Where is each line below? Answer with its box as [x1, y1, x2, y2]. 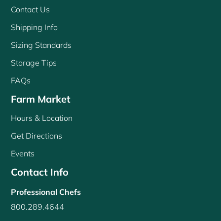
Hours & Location [11, 113, 73, 123]
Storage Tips [11, 58, 57, 68]
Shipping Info [11, 22, 58, 33]
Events [11, 148, 35, 159]
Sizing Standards [11, 40, 72, 50]
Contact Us [11, 4, 50, 15]
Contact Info [11, 166, 69, 179]
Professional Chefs [11, 187, 81, 197]
